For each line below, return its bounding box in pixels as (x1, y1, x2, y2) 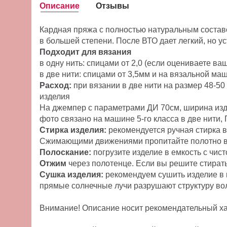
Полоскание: (40, 147, 93, 157)
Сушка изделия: (40, 170, 105, 179)
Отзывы (96, 1, 129, 10)
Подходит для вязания (40, 47, 131, 56)
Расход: (40, 81, 71, 90)
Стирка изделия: (40, 125, 108, 134)
